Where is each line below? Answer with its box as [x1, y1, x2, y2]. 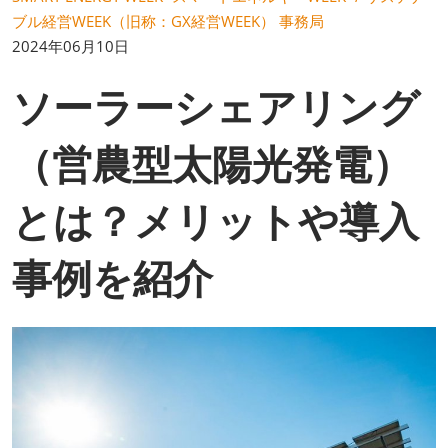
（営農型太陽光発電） [12, 136, 412, 191]
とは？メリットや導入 [12, 193, 419, 248]
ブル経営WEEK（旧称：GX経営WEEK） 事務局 [12, 11, 324, 31]
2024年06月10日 [12, 36, 129, 56]
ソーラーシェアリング [12, 79, 420, 134]
